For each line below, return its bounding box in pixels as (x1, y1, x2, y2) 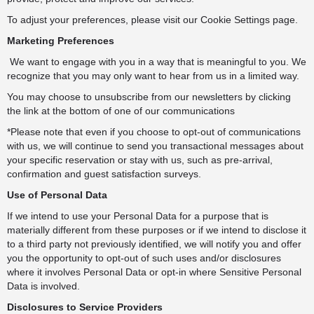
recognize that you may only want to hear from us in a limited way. (7, 70, 299, 81)
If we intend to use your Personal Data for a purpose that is (7, 210, 268, 221)
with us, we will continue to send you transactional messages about (7, 140, 303, 151)
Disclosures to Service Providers (7, 301, 163, 313)
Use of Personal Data (7, 189, 107, 200)
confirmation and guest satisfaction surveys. (7, 168, 201, 179)
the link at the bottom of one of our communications (7, 105, 235, 116)
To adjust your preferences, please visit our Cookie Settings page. (7, 14, 298, 25)
